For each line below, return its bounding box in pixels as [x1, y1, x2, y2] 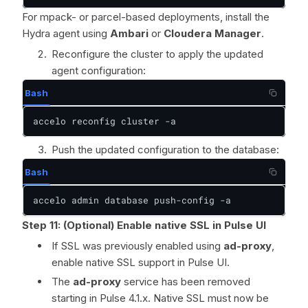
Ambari [110, 27, 148, 40]
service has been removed [121, 275, 250, 288]
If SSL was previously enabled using [52, 239, 223, 252]
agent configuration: [52, 64, 146, 77]
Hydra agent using [22, 27, 110, 40]
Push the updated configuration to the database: [52, 143, 279, 156]
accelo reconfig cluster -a [33, 115, 176, 127]
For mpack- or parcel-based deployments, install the [22, 10, 269, 23]
